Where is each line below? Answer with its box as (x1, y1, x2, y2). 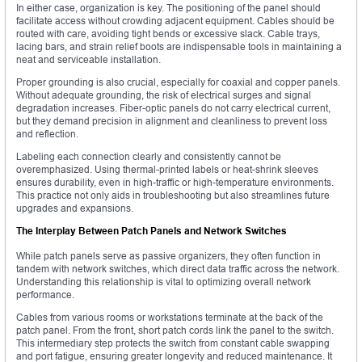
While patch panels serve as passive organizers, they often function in (16, 249, 321, 262)
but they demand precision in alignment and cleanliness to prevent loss (16, 114, 327, 127)
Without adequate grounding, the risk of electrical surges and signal (16, 88, 311, 101)
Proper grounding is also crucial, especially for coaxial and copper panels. (16, 75, 340, 88)
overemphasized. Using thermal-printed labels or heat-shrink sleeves (16, 162, 318, 175)
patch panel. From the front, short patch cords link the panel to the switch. (16, 323, 334, 336)
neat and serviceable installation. (16, 53, 161, 65)
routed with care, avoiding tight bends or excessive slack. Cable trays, (16, 27, 320, 40)
